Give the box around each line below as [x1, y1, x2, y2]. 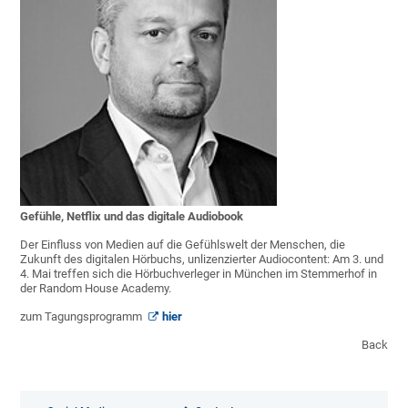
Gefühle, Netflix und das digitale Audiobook [20, 209, 244, 224]
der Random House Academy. [20, 281, 172, 296]
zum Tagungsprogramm [20, 310, 146, 324]
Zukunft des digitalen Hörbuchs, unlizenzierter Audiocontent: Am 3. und [20, 252, 384, 267]
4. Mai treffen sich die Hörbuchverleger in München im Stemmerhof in [20, 267, 378, 281]
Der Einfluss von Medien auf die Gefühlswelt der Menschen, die [20, 238, 346, 252]
